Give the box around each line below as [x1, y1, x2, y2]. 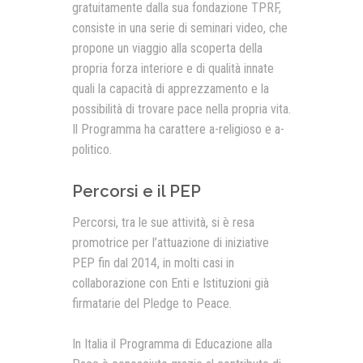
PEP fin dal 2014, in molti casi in [72, 255, 234, 271]
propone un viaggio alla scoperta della [72, 41, 263, 56]
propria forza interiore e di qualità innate [72, 61, 274, 76]
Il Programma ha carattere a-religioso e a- [72, 122, 284, 137]
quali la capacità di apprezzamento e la [72, 81, 269, 96]
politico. [72, 142, 112, 157]
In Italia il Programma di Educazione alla [72, 336, 272, 352]
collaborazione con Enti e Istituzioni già [72, 275, 269, 291]
